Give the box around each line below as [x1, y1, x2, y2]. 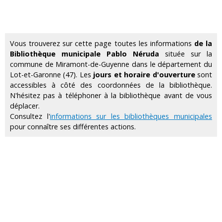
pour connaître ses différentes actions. [10, 121, 136, 131]
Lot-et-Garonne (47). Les [10, 69, 94, 79]
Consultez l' [10, 111, 50, 121]
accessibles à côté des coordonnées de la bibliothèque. [10, 80, 212, 90]
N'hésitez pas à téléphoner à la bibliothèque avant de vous [10, 90, 212, 100]
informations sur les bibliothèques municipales [50, 111, 213, 121]
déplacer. [10, 101, 40, 111]
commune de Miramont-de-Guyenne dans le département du [10, 59, 212, 69]
